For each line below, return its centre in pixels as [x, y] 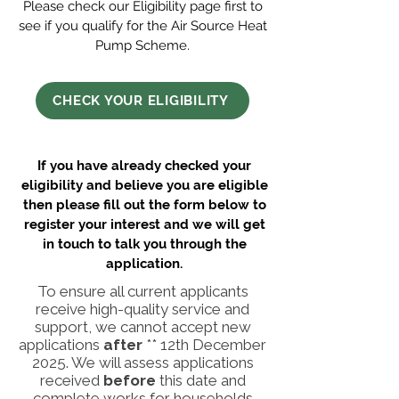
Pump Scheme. [142, 45]
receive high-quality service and [142, 309]
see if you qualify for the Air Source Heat [142, 26]
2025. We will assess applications [142, 362]
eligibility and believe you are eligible [144, 185]
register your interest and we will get [144, 224]
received [71, 380]
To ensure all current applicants [142, 291]
